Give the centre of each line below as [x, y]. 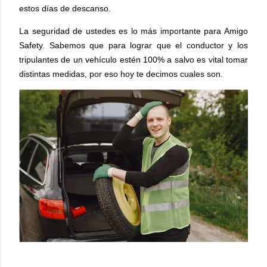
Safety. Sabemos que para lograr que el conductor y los [133, 45]
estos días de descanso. [65, 8]
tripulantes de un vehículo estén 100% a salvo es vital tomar [133, 60]
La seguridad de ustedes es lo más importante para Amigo [133, 31]
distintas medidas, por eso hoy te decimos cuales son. [121, 74]
